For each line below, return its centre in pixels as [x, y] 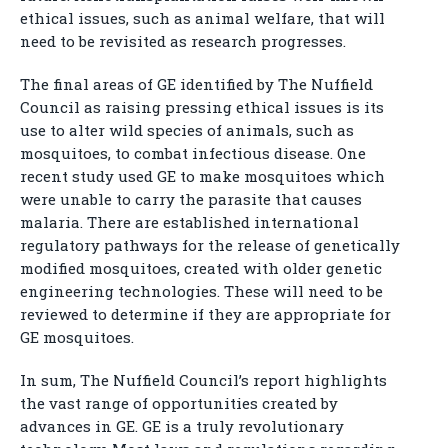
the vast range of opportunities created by [179, 403]
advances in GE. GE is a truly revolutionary [182, 426]
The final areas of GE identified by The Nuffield [196, 84]
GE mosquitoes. [77, 337]
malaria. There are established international [189, 222]
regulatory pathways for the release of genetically [210, 245]
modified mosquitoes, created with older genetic [201, 268]
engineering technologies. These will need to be [201, 291]
